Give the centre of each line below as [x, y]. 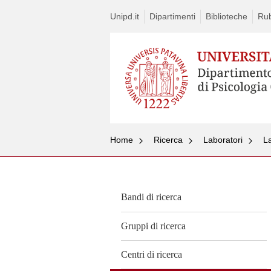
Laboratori [223, 140]
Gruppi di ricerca [153, 226]
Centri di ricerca [152, 254]
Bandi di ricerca [151, 197]
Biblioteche [227, 16]
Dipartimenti [172, 16]
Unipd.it [125, 16]
